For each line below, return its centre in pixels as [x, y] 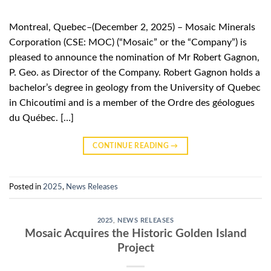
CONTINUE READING [132, 145]
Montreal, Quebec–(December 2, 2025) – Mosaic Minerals [132, 27]
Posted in [26, 187]
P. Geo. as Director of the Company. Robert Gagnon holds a [135, 72]
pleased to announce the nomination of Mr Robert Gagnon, [134, 57]
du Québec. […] [41, 118]
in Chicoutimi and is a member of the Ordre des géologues [132, 103]
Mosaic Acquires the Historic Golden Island [135, 234]
